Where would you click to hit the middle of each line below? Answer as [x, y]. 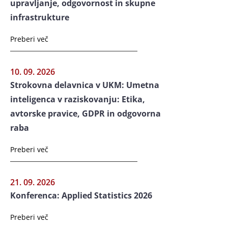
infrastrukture [40, 17]
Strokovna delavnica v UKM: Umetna [85, 85]
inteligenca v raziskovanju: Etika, [78, 99]
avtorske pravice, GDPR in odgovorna [85, 113]
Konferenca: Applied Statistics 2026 [81, 195]
